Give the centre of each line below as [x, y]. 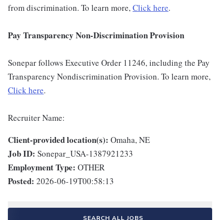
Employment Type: [42, 167]
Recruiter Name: [36, 118]
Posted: [21, 181]
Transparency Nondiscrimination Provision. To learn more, [109, 77]
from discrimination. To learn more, [70, 8]
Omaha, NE [130, 140]
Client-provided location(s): [58, 140]
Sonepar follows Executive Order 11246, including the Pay [109, 63]
